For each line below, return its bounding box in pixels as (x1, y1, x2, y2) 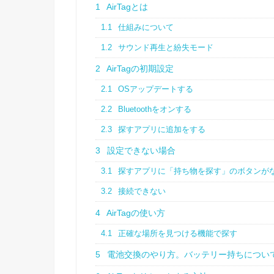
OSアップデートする (116, 85, 194, 94)
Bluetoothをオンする (116, 105, 192, 114)
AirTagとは (105, 1, 149, 12)
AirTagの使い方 (105, 207, 166, 218)
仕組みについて (116, 23, 174, 32)
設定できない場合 (105, 146, 176, 156)
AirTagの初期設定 (105, 64, 174, 74)
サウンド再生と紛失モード (116, 43, 214, 52)
